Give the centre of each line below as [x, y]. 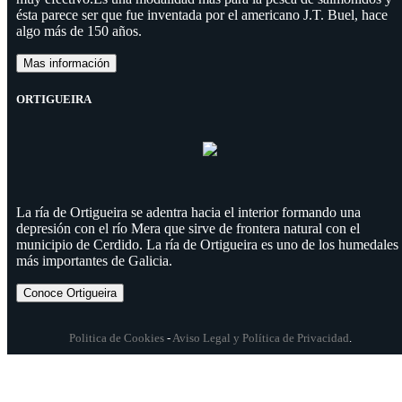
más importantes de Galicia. [94, 260]
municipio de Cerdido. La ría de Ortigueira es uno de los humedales [207, 244]
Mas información [66, 64]
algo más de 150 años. [79, 31]
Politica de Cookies [116, 337]
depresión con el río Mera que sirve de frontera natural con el [188, 228]
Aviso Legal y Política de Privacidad [260, 337]
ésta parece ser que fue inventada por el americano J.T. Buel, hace [202, 15]
